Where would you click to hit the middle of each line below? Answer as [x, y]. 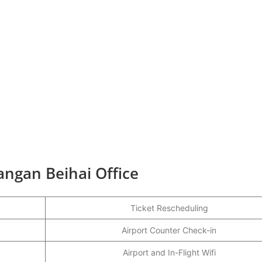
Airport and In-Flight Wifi [169, 252]
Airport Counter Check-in [169, 230]
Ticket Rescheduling [169, 208]
